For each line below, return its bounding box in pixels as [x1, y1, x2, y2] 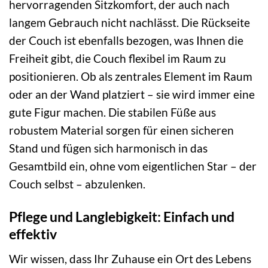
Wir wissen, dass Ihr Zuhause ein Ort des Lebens [9, 251, 251, 266]
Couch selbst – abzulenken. [9, 177, 145, 191]
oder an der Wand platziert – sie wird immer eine [9, 87, 255, 102]
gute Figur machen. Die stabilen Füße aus [9, 105, 216, 120]
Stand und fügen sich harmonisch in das [9, 141, 208, 156]
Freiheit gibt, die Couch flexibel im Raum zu [9, 51, 226, 66]
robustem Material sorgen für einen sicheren [9, 123, 234, 138]
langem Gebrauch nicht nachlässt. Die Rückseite [9, 16, 250, 30]
